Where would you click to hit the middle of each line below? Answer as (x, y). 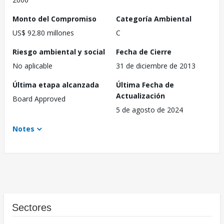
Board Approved (39, 99)
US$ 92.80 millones (43, 33)
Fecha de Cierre (144, 52)
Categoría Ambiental (154, 19)
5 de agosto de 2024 (149, 110)
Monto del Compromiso (54, 19)
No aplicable (32, 66)
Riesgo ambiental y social (59, 52)
